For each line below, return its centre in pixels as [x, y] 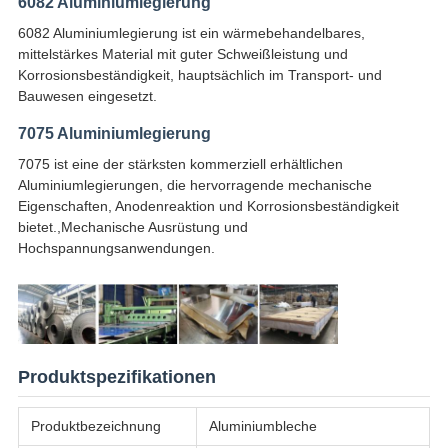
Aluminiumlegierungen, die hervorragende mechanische [194, 185]
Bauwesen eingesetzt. [87, 96]
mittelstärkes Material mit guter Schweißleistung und [182, 54]
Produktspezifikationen [116, 376]
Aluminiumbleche [262, 425]
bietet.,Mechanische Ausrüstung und [132, 227]
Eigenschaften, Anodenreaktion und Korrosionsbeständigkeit [208, 206]
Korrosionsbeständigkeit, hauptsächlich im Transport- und [199, 75]
